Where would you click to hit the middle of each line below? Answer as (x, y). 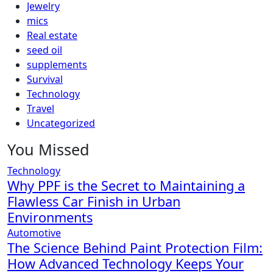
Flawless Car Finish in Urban (94, 201)
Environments (50, 217)
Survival (45, 79)
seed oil (44, 50)
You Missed (48, 149)
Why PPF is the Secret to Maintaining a (126, 186)
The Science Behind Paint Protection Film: (135, 248)
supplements (57, 65)
